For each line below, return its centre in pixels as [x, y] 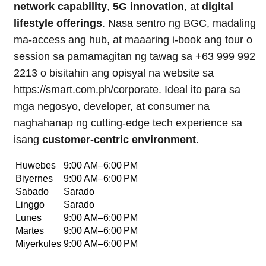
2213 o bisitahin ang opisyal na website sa [114, 73]
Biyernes [34, 178]
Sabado [32, 191]
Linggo [30, 204]
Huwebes [36, 165]
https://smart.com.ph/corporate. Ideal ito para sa [127, 89]
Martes [30, 230]
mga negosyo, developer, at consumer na [112, 106]
